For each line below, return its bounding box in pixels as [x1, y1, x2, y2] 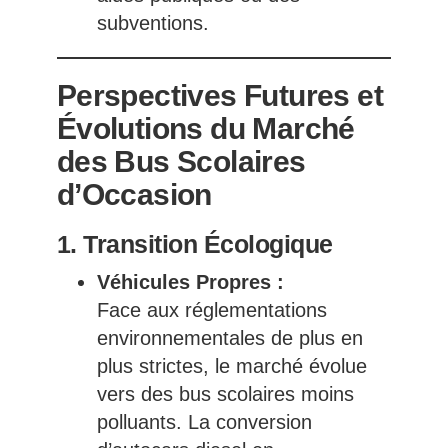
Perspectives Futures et [56, 79, 383, 113]
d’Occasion [56, 178, 212, 212]
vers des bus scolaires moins [96, 383, 354, 406]
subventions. [96, 12, 209, 35]
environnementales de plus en [96, 327, 363, 350]
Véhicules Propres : [96, 271, 284, 294]
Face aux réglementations [96, 299, 327, 322]
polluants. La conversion [96, 411, 312, 434]
